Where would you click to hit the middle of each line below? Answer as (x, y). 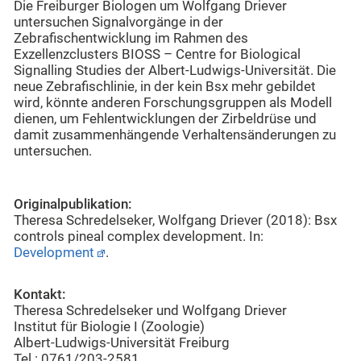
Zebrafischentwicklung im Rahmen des (131, 39)
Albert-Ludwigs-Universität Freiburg (122, 343)
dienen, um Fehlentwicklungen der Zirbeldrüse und (165, 119)
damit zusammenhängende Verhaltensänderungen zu (175, 135)
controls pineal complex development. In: (139, 236)
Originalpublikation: (73, 204)
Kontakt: (40, 295)
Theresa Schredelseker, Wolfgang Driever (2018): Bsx (175, 220)
